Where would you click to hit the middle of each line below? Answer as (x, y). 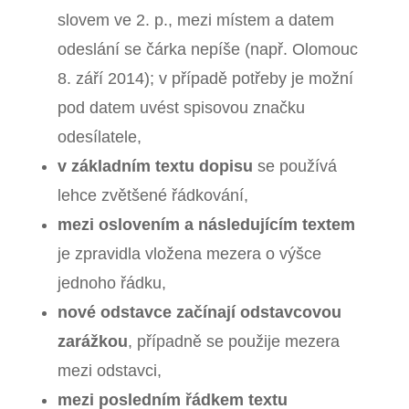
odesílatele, (99, 136)
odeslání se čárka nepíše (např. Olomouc (207, 49)
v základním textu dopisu (155, 166)
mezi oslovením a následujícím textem (206, 224)
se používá (294, 166)
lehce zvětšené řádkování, (152, 195)
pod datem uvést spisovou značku (181, 107)
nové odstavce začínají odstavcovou (199, 312)
